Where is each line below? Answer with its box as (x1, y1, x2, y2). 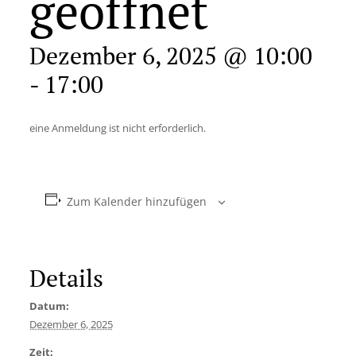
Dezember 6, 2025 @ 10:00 (29, 40, 312, 72)
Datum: (29, 299, 69, 313)
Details (29, 262, 103, 294)
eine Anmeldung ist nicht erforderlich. (29, 121, 206, 135)
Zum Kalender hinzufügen (67, 194, 207, 209)
